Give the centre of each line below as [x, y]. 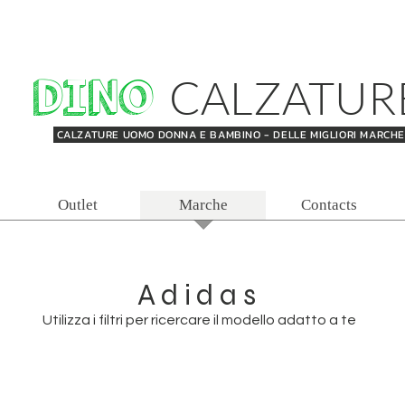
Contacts [329, 205]
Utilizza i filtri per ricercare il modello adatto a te [199, 320]
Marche [203, 205]
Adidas [199, 295]
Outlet [77, 205]
